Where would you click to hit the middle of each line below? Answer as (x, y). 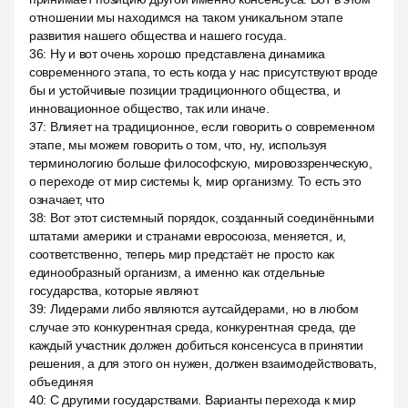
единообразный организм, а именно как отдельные (178, 272)
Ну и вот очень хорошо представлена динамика (187, 54)
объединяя (61, 382)
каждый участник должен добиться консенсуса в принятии (197, 345)
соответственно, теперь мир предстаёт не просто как (182, 254)
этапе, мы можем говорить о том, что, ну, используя (178, 145)
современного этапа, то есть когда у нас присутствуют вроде (204, 72)
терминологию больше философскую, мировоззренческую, (201, 163)
